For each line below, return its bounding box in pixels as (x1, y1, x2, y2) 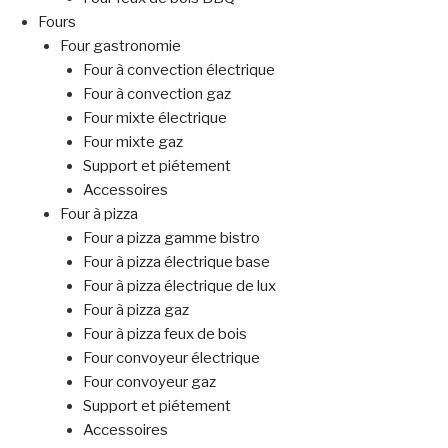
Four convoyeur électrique (82, 349, 260, 368)
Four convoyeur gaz (82, 373, 216, 392)
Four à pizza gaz (82, 301, 189, 320)
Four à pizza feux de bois (82, 325, 247, 344)
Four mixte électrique (82, 109, 227, 128)
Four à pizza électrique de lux (82, 277, 276, 296)
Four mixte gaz (82, 133, 183, 152)
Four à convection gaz (82, 85, 231, 104)
